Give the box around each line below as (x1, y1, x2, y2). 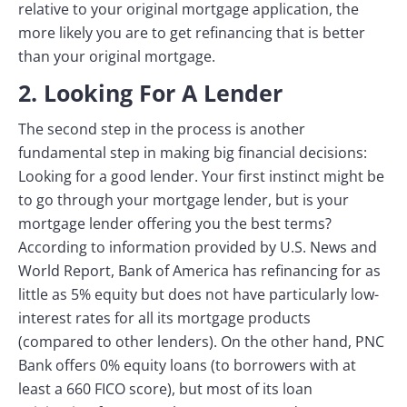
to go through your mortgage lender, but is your (18, 190, 349, 210)
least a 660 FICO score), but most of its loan (18, 379, 313, 399)
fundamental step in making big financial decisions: (18, 143, 367, 163)
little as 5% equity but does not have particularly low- (18, 284, 379, 304)
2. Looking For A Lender (18, 77, 283, 108)
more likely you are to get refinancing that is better (18, 23, 365, 43)
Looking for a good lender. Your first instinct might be (18, 166, 384, 186)
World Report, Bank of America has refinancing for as (18, 261, 381, 281)
